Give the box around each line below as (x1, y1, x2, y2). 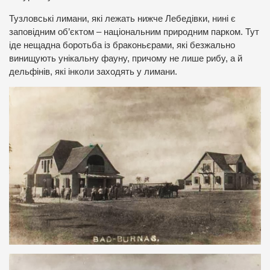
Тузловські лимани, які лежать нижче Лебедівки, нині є (9, 13, 236, 24)
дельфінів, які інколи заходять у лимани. (9, 66, 177, 77)
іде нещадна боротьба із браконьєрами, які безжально (9, 40, 235, 50)
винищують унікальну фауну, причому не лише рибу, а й (9, 53, 242, 63)
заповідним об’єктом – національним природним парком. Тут (9, 27, 259, 37)
